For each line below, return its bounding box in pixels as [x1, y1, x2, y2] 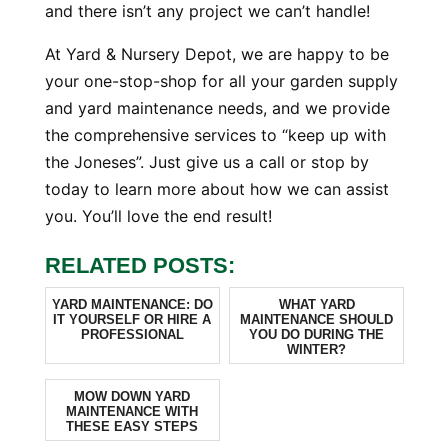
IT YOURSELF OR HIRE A [53, 312, 212, 327]
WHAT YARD [278, 297, 355, 312]
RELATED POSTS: [44, 253, 235, 278]
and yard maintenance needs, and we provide [44, 98, 390, 118]
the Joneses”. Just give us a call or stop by [44, 152, 369, 172]
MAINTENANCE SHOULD [240, 312, 394, 327]
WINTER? [287, 342, 347, 357]
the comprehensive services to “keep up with [44, 125, 386, 145]
